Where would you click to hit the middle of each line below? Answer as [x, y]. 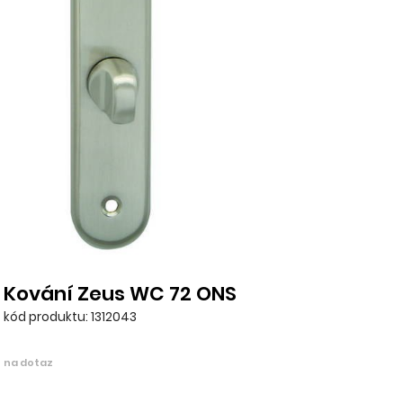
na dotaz [29, 362]
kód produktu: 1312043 [71, 317]
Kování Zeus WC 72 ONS [121, 293]
